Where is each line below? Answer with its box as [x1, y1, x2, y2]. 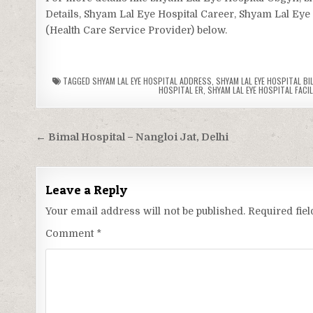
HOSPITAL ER [159, 84, 204, 96]
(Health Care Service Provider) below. [45, 24, 228, 36]
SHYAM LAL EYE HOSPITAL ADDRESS [92, 75, 212, 87]
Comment [45, 228, 97, 240]
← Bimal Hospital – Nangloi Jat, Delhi [36, 131, 229, 144]
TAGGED [61, 75, 93, 87]
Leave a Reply [45, 182, 128, 198]
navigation [35, 145, 133, 171]
